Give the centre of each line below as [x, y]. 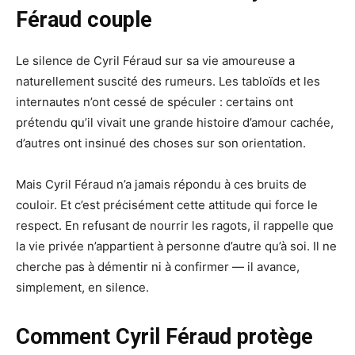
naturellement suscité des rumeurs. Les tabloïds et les [168, 82]
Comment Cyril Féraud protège [164, 337]
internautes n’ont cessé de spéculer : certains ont [155, 102]
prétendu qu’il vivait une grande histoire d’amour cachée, [175, 123]
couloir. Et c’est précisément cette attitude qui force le [167, 205]
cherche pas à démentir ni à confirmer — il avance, [158, 267]
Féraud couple [84, 20]
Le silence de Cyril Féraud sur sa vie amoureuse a [155, 61]
